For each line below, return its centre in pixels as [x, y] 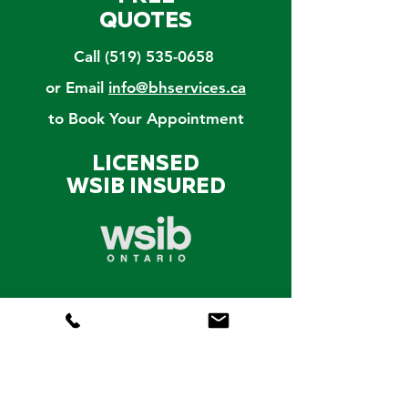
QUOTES [146, 20]
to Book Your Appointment [146, 118]
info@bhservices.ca [177, 87]
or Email [77, 87]
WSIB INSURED [146, 187]
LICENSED [146, 164]
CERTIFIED [146, 311]
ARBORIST [146, 333]
